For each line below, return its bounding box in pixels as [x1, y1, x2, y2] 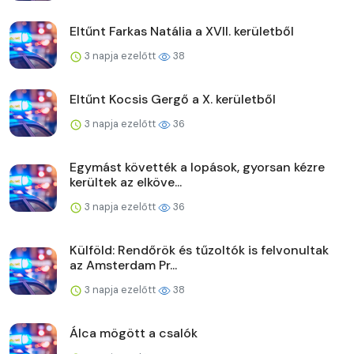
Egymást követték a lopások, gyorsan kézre [70, 158, 325, 175]
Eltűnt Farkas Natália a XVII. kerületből [70, 22, 294, 40]
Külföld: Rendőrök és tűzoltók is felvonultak [70, 241, 329, 258]
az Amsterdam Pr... [70, 256, 177, 273]
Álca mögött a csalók [70, 324, 198, 341]
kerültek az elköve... [70, 173, 182, 190]
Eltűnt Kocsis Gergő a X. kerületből [70, 90, 276, 107]
